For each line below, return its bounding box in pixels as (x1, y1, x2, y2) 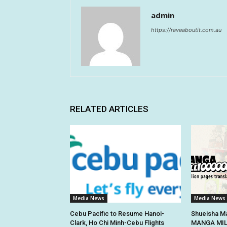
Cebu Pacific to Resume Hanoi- (70, 209, 164, 217)
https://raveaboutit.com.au (151, 26, 221, 33)
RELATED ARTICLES (70, 103, 148, 114)
